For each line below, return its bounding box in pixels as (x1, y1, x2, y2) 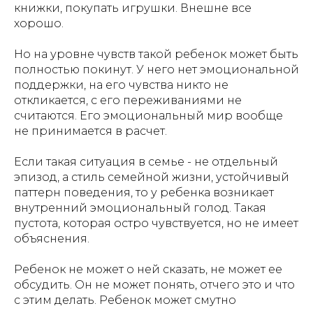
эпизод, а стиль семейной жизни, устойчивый (14, 170, 289, 184)
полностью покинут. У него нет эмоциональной (14, 63, 299, 76)
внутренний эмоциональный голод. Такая (14, 201, 266, 214)
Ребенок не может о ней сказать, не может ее (14, 263, 282, 276)
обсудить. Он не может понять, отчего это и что (14, 278, 295, 291)
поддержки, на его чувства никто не (14, 78, 228, 92)
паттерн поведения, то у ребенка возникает (14, 186, 274, 199)
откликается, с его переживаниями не (14, 94, 242, 107)
